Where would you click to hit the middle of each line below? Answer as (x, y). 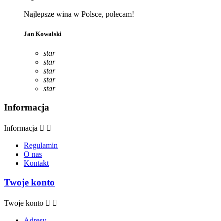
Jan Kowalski (43, 34)
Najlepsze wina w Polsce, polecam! (79, 14)
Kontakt (36, 163)
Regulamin (41, 146)
